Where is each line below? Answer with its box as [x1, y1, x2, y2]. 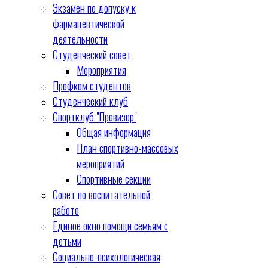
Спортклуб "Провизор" [53, 109, 136, 124]
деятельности [53, 31, 108, 47]
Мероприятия [77, 62, 126, 78]
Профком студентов [53, 78, 131, 93]
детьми [53, 233, 81, 249]
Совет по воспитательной [53, 187, 150, 202]
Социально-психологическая [53, 249, 160, 264]
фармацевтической [53, 16, 124, 31]
